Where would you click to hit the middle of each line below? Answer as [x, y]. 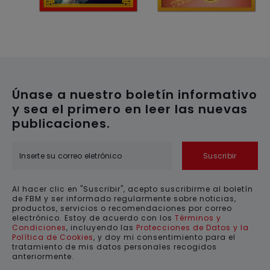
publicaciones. [61, 124]
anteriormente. [43, 257]
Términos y [198, 218]
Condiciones [39, 228]
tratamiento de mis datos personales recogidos [115, 247]
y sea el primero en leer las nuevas [130, 109]
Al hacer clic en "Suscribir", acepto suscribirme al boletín [133, 189]
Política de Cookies [53, 237]
